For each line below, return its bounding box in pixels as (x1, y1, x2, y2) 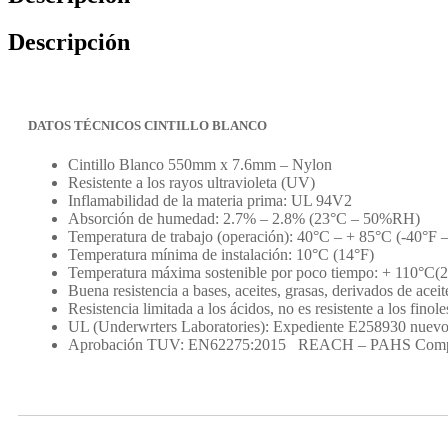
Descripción (8, 28, 130, 55)
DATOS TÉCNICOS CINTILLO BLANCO (28, 117, 267, 133)
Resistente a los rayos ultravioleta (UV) (68, 173, 315, 191)
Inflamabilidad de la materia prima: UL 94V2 (68, 191, 352, 209)
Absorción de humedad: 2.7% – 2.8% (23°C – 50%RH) (68, 209, 420, 227)
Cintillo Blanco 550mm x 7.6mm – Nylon (68, 155, 332, 173)
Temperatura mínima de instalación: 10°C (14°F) (68, 245, 374, 263)
